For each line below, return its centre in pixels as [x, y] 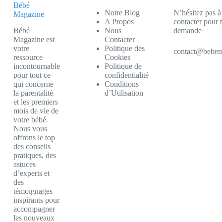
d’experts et [31, 173]
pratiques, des [34, 155]
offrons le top [34, 138]
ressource [28, 57]
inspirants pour [36, 200]
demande [187, 30]
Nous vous [30, 129]
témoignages [33, 191]
